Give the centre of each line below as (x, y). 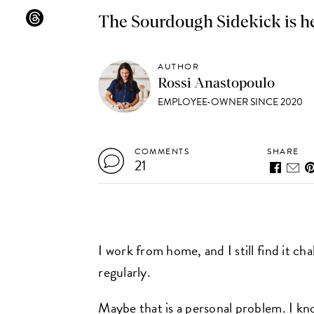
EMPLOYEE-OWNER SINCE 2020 (231, 102)
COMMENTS (162, 151)
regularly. (124, 272)
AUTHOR (179, 67)
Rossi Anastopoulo (217, 83)
